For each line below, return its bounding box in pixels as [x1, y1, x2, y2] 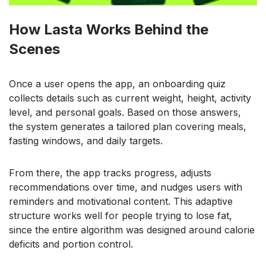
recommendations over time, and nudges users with [9, 181, 242, 194]
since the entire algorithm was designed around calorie [9, 224, 255, 236]
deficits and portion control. [9, 238, 133, 251]
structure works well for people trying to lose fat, [9, 210, 232, 222]
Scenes [9, 40, 60, 58]
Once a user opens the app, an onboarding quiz [9, 78, 226, 90]
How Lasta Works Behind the [9, 21, 208, 39]
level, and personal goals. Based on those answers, [9, 106, 241, 119]
